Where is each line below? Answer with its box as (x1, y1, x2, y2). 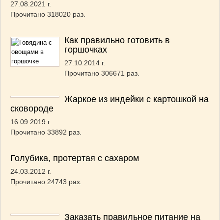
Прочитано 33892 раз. (10, 128, 82, 136)
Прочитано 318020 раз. (10, 10, 85, 18)
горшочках (64, 45, 107, 55)
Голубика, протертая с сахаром (10, 153, 139, 163)
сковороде (10, 104, 54, 113)
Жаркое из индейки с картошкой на (64, 94, 209, 104)
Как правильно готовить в (64, 35, 170, 45)
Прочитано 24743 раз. (10, 178, 82, 186)
